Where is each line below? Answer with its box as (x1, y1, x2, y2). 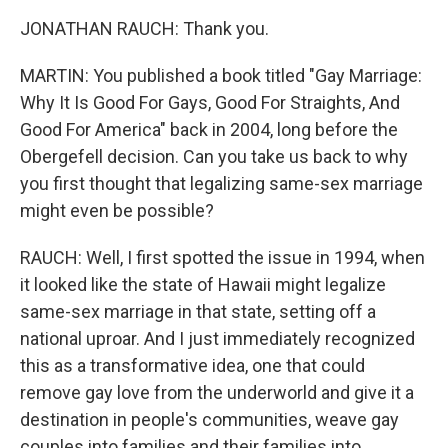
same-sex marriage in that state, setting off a (20, 301, 376, 322)
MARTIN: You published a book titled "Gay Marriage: (20, 65, 422, 86)
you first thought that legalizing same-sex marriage (20, 173, 423, 194)
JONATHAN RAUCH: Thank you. (20, 18, 269, 39)
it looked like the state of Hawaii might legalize (20, 274, 386, 295)
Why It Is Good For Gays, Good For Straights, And (20, 92, 400, 113)
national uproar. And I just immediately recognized (20, 328, 415, 349)
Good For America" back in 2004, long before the (20, 119, 398, 140)
